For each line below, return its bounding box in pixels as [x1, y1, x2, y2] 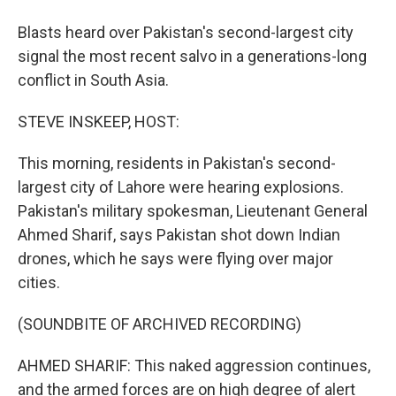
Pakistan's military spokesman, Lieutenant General [18, 202, 368, 220]
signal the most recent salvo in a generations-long [18, 47, 367, 65]
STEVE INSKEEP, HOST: [18, 112, 179, 131]
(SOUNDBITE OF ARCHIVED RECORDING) [18, 315, 301, 333]
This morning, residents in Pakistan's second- [18, 154, 336, 172]
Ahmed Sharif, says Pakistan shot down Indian [18, 225, 340, 244]
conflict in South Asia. [18, 71, 169, 89]
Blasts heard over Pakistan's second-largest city [18, 23, 354, 42]
